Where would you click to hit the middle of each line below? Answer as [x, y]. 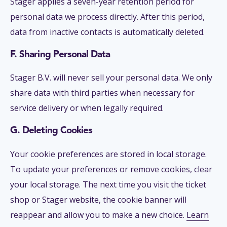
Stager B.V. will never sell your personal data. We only [111, 78]
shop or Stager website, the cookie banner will [98, 199]
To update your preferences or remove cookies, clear [111, 169]
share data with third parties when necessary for [102, 93]
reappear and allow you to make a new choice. [98, 215]
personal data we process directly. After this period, [107, 17]
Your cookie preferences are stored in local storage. [108, 154]
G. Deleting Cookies [51, 131]
